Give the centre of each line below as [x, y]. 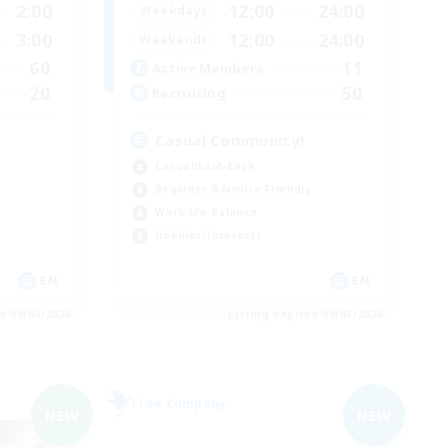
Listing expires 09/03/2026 [306, 314]
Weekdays [174, 11]
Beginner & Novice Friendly [233, 188]
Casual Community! [230, 139]
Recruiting [189, 93]
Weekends [174, 40]
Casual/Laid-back [204, 165]
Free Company [179, 403]
